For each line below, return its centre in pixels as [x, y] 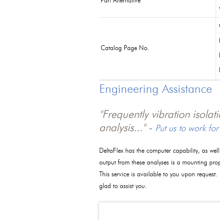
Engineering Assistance [156, 90]
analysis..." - [127, 128]
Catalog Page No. [125, 48]
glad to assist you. [123, 186]
